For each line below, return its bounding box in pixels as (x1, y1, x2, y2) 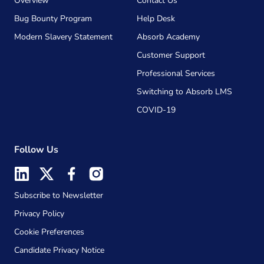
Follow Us (14, 143, 58, 156)
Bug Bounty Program (14, 13, 92, 24)
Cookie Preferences (14, 226, 84, 237)
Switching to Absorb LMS (137, 86, 232, 97)
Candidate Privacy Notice (14, 245, 104, 256)
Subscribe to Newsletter (14, 190, 103, 201)
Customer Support (137, 49, 205, 61)
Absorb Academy (137, 31, 200, 42)
